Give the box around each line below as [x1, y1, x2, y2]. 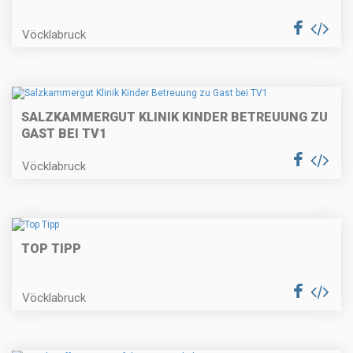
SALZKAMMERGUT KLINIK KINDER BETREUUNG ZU [21, 110, 328, 125]
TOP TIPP [21, 241, 81, 257]
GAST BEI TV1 [21, 126, 106, 142]
